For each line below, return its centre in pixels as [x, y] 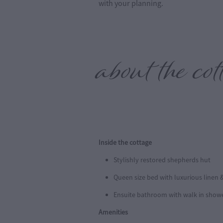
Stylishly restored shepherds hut [162, 160]
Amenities [113, 212]
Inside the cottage [125, 142]
